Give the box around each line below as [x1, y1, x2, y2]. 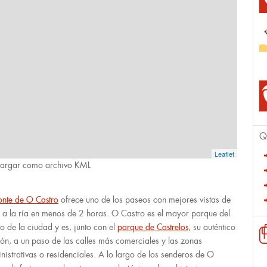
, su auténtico [188, 222, 235, 232]
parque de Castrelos [117, 222, 188, 232]
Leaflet [215, 149, 234, 159]
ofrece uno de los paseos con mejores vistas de [58, 194, 231, 205]
